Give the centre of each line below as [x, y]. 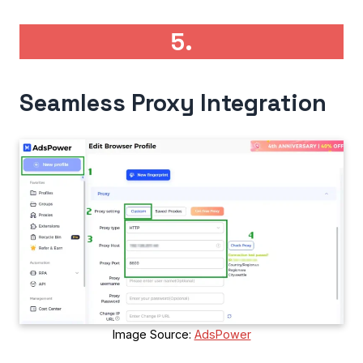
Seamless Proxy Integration [173, 102]
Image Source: [153, 334]
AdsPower [222, 334]
